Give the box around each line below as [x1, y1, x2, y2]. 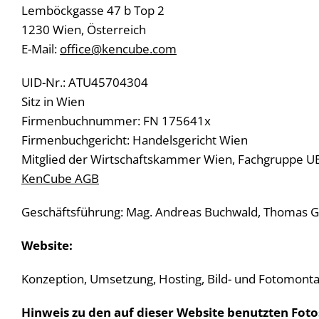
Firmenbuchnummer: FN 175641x [21, 112, 211, 129]
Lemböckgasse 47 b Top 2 [21, 1, 164, 19]
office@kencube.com [60, 40, 177, 57]
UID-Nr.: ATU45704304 [21, 73, 148, 90]
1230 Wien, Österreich [21, 21, 146, 38]
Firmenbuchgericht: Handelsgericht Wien [21, 131, 248, 148]
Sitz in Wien [21, 93, 85, 110]
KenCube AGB [21, 169, 99, 187]
